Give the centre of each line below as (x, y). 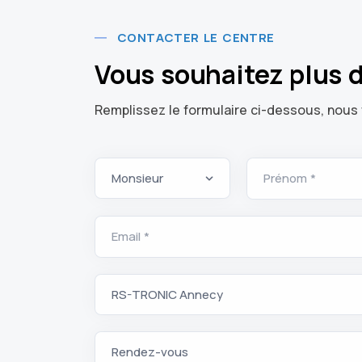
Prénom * (290, 178)
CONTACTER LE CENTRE (196, 38)
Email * (130, 236)
